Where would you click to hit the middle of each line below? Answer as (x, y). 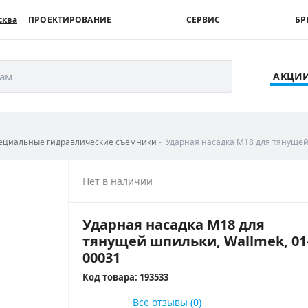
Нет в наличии (117, 181)
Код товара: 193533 (125, 277)
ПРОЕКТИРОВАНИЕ (70, 20)
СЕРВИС (203, 20)
